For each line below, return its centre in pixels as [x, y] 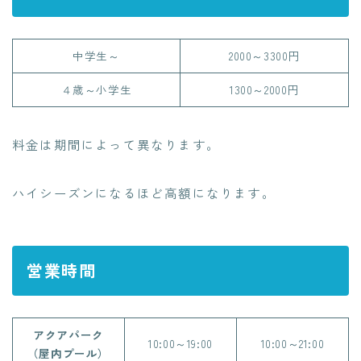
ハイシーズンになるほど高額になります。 [144, 192]
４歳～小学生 [96, 89]
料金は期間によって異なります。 [116, 144]
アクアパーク [68, 335]
